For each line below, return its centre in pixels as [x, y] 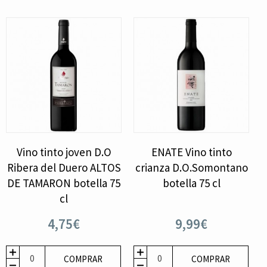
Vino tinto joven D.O [64, 152]
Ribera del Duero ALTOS [64, 167]
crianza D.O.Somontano [191, 167]
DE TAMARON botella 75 [64, 183]
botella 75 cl [191, 183]
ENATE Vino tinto [191, 152]
